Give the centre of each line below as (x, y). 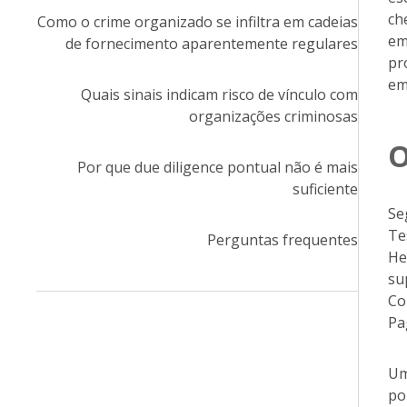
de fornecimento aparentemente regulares (211, 44)
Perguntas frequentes (282, 240)
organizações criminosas (273, 116)
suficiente (325, 189)
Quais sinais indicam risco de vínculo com (219, 94)
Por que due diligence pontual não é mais (217, 167)
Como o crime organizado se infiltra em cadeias (197, 22)
